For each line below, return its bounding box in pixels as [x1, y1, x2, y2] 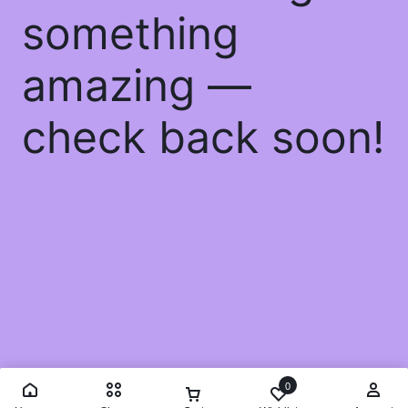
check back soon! [22, 109, 384, 164]
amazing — [22, 57, 251, 112]
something [22, 5, 239, 60]
